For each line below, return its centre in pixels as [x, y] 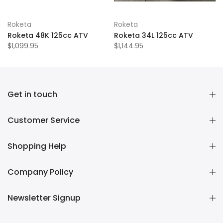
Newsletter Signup [44, 198]
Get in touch [32, 94]
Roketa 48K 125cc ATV [48, 35]
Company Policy [40, 172]
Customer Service [44, 120]
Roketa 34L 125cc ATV [154, 35]
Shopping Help [37, 146]
